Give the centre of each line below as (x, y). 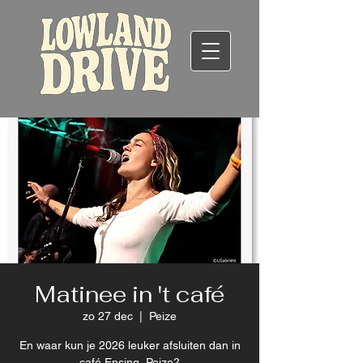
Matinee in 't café (130, 294)
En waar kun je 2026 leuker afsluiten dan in (130, 345)
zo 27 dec (108, 316)
